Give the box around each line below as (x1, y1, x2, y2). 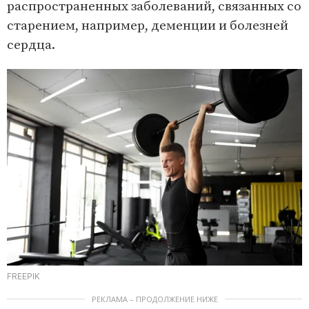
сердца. (7, 37, 55, 53)
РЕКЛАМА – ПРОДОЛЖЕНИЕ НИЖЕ (91, 294, 218, 305)
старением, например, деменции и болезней (7, 17, 288, 34)
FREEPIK (7, 271, 40, 282)
